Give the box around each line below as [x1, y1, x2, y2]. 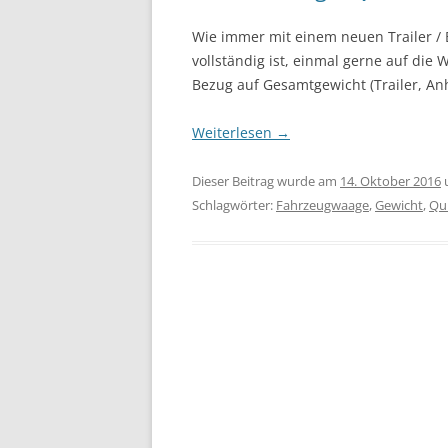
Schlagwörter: [192, 196, 276, 214]
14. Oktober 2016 [340, 172, 441, 190]
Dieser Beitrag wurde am [192, 172, 340, 190]
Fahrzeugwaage [276, 196, 369, 214]
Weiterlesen [192, 123, 276, 142]
